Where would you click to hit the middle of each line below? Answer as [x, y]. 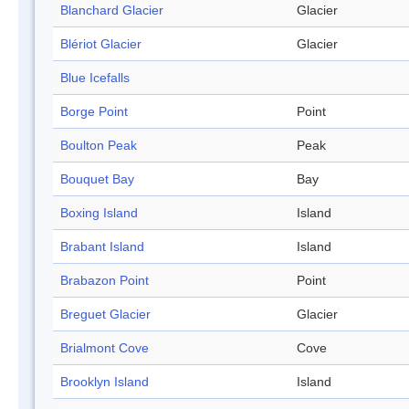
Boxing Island [99, 213]
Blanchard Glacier [112, 10]
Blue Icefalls [95, 78]
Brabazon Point [105, 281]
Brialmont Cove [105, 348]
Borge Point [94, 112]
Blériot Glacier [101, 44]
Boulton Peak [99, 146]
